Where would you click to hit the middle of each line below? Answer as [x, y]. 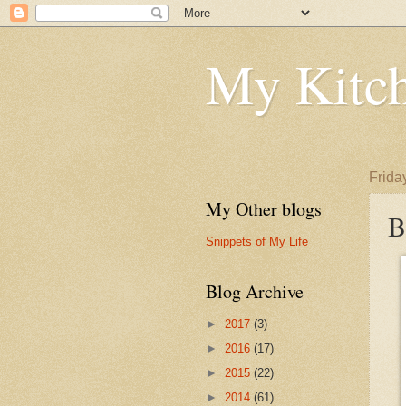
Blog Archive [255, 291]
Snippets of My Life [257, 241]
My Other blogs [264, 209]
